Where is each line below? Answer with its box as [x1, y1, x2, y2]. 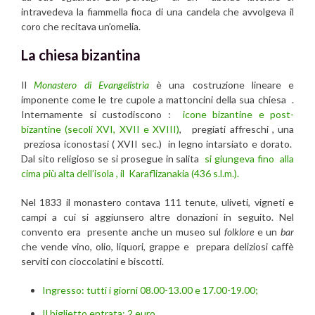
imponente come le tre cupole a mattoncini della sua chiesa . [21, 94, 294, 106]
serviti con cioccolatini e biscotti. [21, 255, 164, 268]
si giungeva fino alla [205, 153, 295, 165]
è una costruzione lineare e [148, 79, 294, 91]
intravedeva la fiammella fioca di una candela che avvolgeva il [21, 6, 294, 18]
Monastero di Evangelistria [34, 79, 149, 91]
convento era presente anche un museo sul [21, 226, 225, 238]
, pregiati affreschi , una [179, 123, 295, 136]
